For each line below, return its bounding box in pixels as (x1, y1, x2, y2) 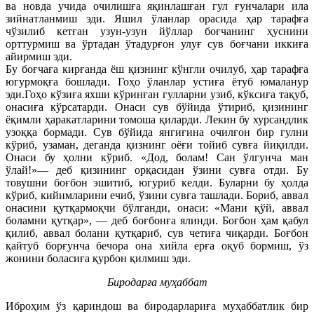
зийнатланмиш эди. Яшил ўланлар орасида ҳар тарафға (6, 12, 308, 25)
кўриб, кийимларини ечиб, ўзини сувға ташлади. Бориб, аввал (6, 189, 308, 201)
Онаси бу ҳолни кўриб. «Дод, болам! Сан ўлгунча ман (6, 151, 308, 163)
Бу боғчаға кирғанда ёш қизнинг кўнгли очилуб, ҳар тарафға (6, 62, 308, 75)
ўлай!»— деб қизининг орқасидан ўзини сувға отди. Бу (6, 163, 308, 176)
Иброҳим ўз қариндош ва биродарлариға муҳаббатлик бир (6, 299, 308, 312)
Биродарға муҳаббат (107, 275, 207, 288)
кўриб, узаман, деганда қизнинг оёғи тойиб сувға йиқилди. (6, 138, 308, 151)
